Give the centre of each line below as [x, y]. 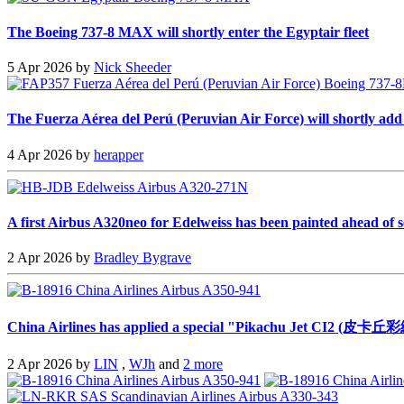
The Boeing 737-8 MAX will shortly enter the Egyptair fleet [188, 32]
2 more [203, 363]
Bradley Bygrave [142, 258]
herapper [119, 154]
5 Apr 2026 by [50, 68]
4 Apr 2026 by [50, 154]
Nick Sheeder [133, 68]
